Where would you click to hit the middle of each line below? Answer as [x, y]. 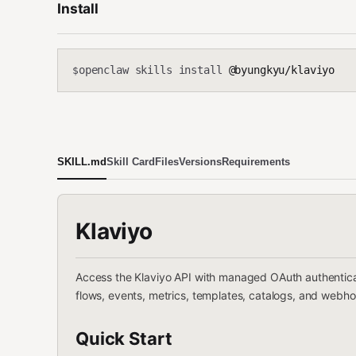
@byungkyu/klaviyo [279, 70]
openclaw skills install [150, 70]
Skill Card [131, 161]
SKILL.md [82, 161]
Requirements [256, 161]
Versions [200, 161]
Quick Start [124, 339]
